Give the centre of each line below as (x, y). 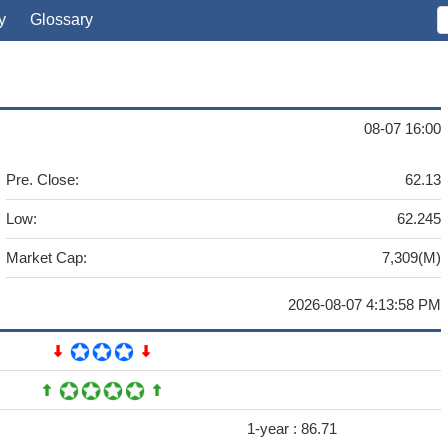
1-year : (274, 428)
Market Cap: (46, 257)
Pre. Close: (42, 179)
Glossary (61, 19)
